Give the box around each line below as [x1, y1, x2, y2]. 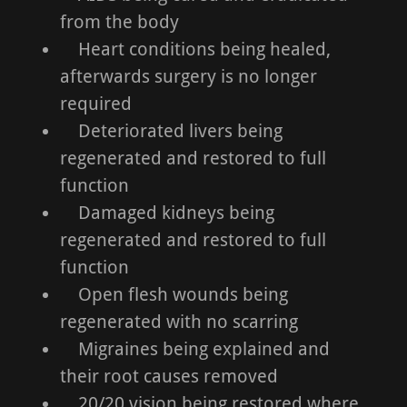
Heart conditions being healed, [60, 38, 331, 60]
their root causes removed [60, 365, 278, 387]
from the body [60, 11, 179, 33]
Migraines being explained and [60, 338, 330, 360]
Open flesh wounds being [60, 283, 288, 305]
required [60, 93, 132, 114]
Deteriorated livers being [60, 120, 283, 142]
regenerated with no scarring [60, 311, 298, 333]
